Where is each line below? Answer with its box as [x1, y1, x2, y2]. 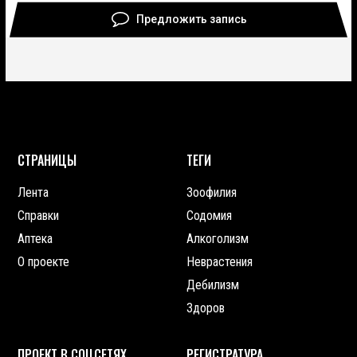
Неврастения [186, 253, 253, 269]
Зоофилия [186, 184, 237, 200]
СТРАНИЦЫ [18, 150, 76, 170]
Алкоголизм [186, 230, 249, 246]
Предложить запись [135, 13, 247, 26]
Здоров [186, 300, 225, 316]
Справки [18, 207, 59, 223]
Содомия [186, 207, 232, 223]
